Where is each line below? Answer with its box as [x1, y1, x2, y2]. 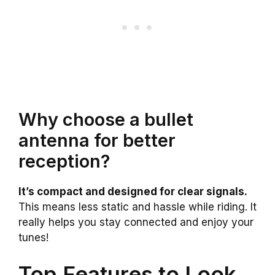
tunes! [18, 231, 48, 244]
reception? [18, 150, 110, 172]
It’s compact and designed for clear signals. [18, 185, 247, 198]
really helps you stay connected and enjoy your [18, 215, 254, 228]
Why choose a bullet [18, 108, 193, 130]
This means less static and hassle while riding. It [18, 200, 257, 213]
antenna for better [18, 129, 176, 151]
